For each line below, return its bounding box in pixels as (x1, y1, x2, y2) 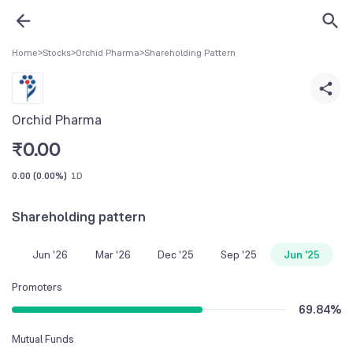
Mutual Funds (12, 331, 74, 346)
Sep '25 (221, 247, 257, 262)
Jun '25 (284, 247, 320, 262)
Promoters (12, 279, 62, 294)
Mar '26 (95, 247, 131, 262)
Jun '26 (32, 247, 68, 262)
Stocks (43, 46, 71, 59)
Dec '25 (158, 247, 194, 262)
